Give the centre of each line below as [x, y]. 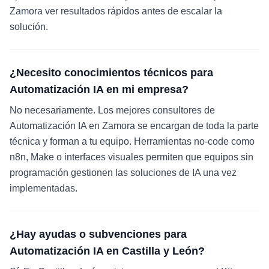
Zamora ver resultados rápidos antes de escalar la [116, 11]
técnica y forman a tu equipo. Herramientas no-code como [132, 141]
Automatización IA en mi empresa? [99, 89]
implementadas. [44, 188]
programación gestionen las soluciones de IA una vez [123, 173]
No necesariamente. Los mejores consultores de [112, 110]
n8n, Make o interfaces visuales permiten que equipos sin [131, 157]
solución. [29, 27]
